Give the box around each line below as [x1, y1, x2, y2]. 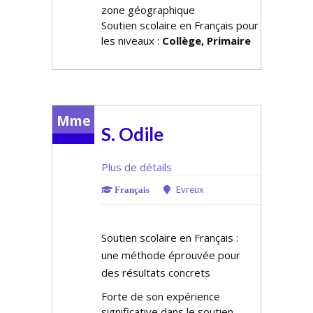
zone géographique [101, 3, 195, 17]
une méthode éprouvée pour [101, 248, 240, 262]
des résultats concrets [101, 265, 210, 279]
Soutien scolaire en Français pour [101, 18, 259, 32]
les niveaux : [101, 34, 162, 48]
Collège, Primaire [162, 34, 251, 48]
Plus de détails [101, 160, 172, 174]
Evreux [174, 184, 204, 195]
